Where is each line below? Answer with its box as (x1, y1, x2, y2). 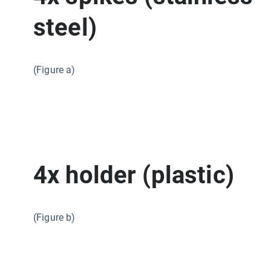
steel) (33, 13, 97, 42)
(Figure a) (33, 64, 76, 76)
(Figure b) (33, 211, 76, 223)
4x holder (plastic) (33, 160, 234, 189)
